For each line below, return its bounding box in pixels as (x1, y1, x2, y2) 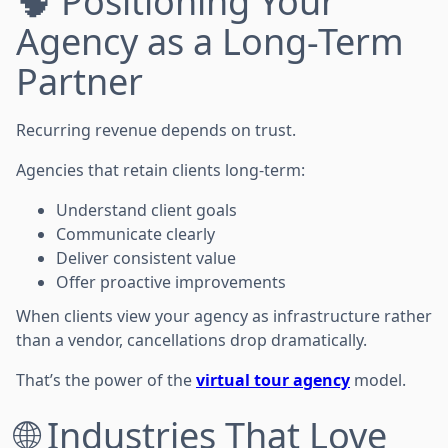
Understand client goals (56, 198, 237, 221)
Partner (16, 56, 143, 106)
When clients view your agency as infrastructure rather (16, 304, 432, 327)
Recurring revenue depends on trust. (16, 118, 296, 141)
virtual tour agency (196, 368, 350, 391)
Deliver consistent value (56, 246, 236, 269)
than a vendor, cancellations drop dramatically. (16, 328, 367, 351)
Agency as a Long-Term (16, 16, 404, 66)
